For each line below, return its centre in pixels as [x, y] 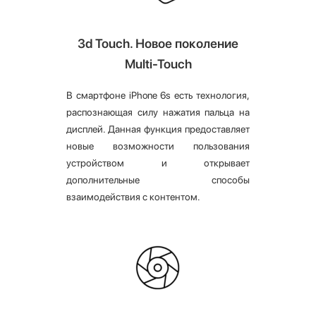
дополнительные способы [158, 180]
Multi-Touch [158, 64]
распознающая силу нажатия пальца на [158, 113]
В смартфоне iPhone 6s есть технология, [158, 96]
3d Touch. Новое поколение [158, 44]
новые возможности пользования [158, 146]
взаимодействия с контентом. [133, 197]
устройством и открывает [158, 163]
